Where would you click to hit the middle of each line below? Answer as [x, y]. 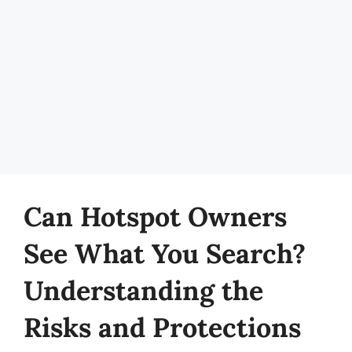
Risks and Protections [162, 327]
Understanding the [143, 290]
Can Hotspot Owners [155, 216]
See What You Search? [165, 253]
